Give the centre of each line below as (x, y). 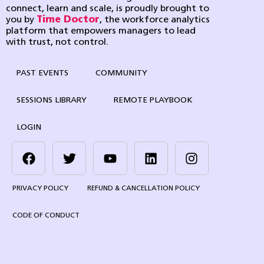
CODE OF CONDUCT (46, 216)
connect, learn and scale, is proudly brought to (108, 9)
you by (21, 20)
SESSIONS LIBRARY (52, 101)
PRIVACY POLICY (40, 189)
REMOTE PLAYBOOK (153, 101)
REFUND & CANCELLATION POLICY (143, 189)
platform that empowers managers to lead (101, 32)
